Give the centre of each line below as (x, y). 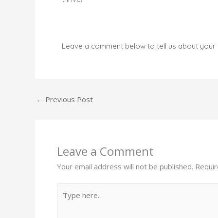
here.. (66, 200)
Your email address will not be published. (125, 167)
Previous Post (68, 100)
